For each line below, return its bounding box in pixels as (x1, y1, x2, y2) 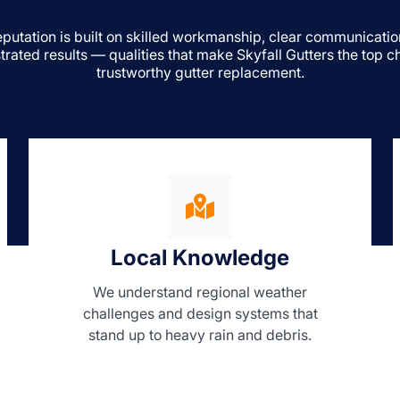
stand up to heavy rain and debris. (88, 326, 312, 345)
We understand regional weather (93, 283, 307, 302)
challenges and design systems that (82, 304, 318, 323)
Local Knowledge (111, 245, 289, 271)
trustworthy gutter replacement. (96, 63, 304, 82)
